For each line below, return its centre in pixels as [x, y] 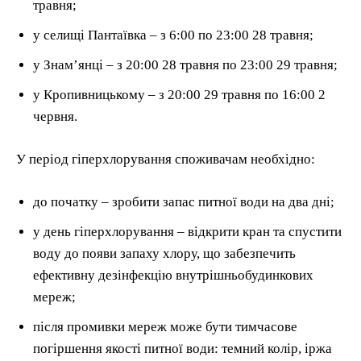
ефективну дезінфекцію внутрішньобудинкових [173, 275]
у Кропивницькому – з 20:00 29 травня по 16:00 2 [179, 94]
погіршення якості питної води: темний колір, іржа [183, 348]
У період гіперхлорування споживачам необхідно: [166, 159]
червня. [55, 116]
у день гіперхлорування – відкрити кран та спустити [187, 231]
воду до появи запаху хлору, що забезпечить [164, 253]
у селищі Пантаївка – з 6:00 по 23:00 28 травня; [173, 35]
